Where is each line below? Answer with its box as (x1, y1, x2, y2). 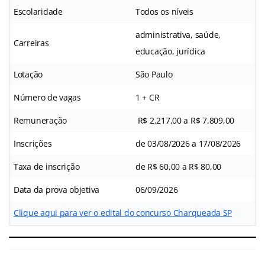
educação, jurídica (135, 45, 206, 57)
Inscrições (14, 137, 52, 149)
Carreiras (14, 37, 49, 49)
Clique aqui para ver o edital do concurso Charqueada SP (14, 206, 232, 218)
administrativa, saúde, (135, 28, 221, 40)
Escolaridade (14, 5, 63, 17)
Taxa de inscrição (14, 160, 80, 172)
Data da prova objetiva (14, 183, 100, 195)
